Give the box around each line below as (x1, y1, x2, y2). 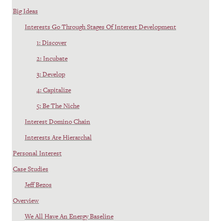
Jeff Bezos (25, 180, 52, 189)
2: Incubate (37, 54, 68, 63)
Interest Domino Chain (25, 117, 90, 126)
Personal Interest (13, 148, 62, 157)
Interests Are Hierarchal (25, 133, 92, 142)
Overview (13, 196, 39, 205)
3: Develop (37, 70, 65, 78)
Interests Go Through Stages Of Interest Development (25, 22, 176, 31)
